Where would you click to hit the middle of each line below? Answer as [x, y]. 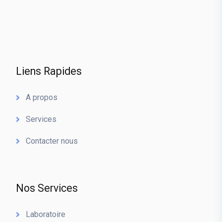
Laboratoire [46, 214]
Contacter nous [52, 141]
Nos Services [47, 189]
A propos [42, 97]
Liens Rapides [49, 72]
